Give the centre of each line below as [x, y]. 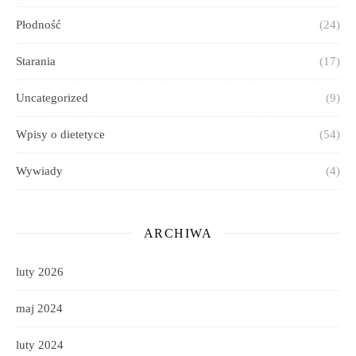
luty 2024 [40, 344]
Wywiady [39, 170]
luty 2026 [40, 271]
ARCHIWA [178, 233]
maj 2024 [39, 308]
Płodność [39, 24]
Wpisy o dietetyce [60, 134]
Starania [36, 61]
